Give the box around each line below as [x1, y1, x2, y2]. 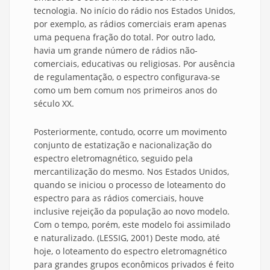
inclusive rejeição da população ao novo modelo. [34, 206, 230, 218]
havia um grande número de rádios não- [34, 45, 198, 57]
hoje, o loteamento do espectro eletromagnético [34, 245, 227, 257]
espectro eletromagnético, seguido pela [34, 152, 193, 165]
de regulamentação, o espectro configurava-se [34, 71, 220, 83]
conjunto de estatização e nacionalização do [34, 139, 212, 151]
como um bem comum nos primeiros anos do [34, 84, 217, 96]
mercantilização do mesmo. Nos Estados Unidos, [34, 166, 229, 178]
